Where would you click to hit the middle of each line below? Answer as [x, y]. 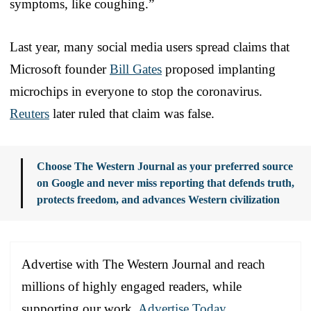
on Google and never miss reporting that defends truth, [166, 183]
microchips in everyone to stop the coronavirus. [136, 91]
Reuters [30, 113]
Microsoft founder [60, 69]
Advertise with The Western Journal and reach [143, 264]
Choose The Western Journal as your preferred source [165, 166]
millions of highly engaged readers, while [132, 286]
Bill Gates [136, 69]
